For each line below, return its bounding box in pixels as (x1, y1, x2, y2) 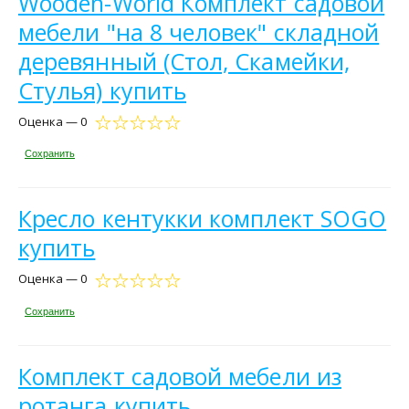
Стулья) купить (18, 74, 187, 106)
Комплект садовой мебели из (18, 360, 341, 392)
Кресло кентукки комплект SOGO (18, 203, 387, 235)
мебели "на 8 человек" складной (18, 16, 380, 47)
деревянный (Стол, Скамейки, (18, 45, 351, 77)
